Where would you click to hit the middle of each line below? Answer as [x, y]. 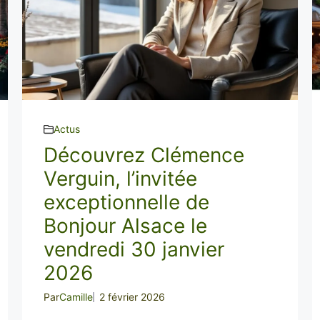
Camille [76, 297]
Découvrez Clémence [144, 155]
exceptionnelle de [126, 202]
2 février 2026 [132, 297]
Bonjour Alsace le [125, 226]
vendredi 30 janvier [134, 249]
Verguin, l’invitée [120, 179]
